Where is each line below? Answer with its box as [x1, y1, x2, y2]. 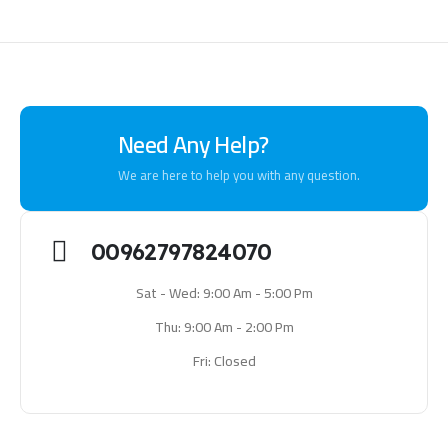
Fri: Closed [192, 347, 256, 374]
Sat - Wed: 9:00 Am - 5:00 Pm [135, 279, 313, 306]
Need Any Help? [117, 122, 269, 168]
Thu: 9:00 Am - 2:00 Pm [154, 313, 294, 340]
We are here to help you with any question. [117, 163, 360, 189]
